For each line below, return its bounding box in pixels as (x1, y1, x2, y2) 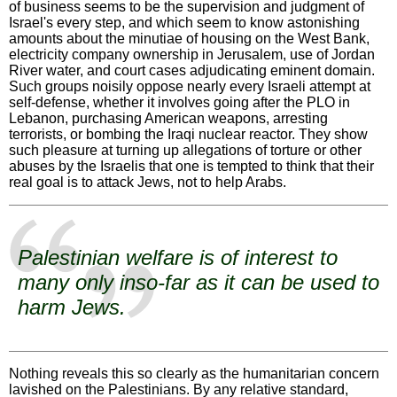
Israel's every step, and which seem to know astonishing (9, 14, 360, 30)
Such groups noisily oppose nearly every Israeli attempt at (9, 78, 370, 94)
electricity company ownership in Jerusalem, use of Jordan (9, 46, 375, 62)
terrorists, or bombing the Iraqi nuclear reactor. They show (9, 126, 368, 142)
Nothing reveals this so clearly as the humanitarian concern (9, 365, 379, 381)
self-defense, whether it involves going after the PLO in (9, 94, 350, 110)
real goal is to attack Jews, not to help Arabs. (9, 174, 286, 190)
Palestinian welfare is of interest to (18, 245, 338, 269)
